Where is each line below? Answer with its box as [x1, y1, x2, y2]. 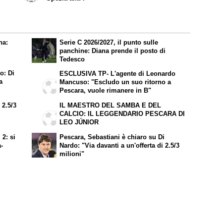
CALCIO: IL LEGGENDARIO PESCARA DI [59, 110, 185, 118]
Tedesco [59, 55, 85, 63]
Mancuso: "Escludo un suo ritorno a [59, 78, 171, 86]
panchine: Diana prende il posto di [59, 47, 166, 55]
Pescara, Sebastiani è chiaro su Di [59, 133, 165, 141]
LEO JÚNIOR [59, 118, 99, 126]
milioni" [59, 150, 85, 158]
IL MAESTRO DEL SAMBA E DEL [59, 102, 162, 110]
